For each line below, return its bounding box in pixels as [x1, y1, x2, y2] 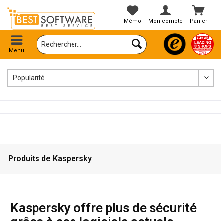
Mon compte [148, 18, 183, 24]
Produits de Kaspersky [8, 154, 92, 164]
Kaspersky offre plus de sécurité [10, 200, 197, 216]
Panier [190, 18, 208, 24]
